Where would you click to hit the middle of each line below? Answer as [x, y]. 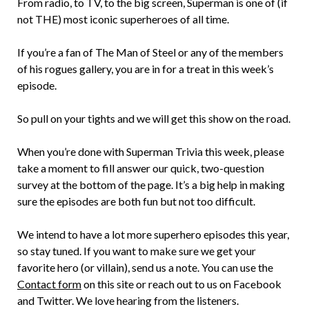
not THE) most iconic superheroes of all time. [123, 19]
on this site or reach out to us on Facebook [181, 284]
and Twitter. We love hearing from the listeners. [128, 300]
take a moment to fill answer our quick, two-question [141, 168]
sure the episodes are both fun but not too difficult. [136, 201]
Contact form [49, 284]
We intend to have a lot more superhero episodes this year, [153, 234]
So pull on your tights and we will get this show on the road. [154, 118]
